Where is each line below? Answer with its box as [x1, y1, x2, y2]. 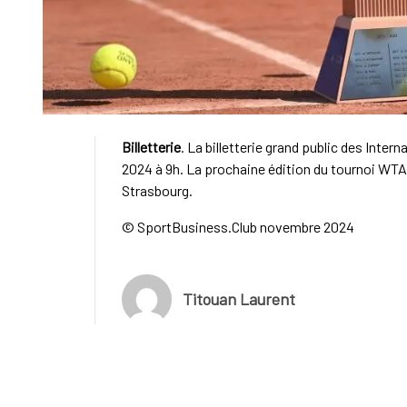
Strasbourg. [121, 181, 193, 199]
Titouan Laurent [182, 289, 295, 310]
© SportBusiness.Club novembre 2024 [121, 217, 354, 235]
